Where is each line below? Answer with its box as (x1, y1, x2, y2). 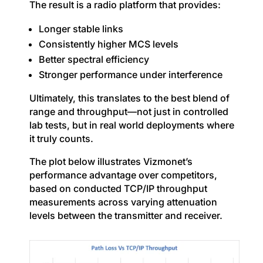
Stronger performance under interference (38, 68, 222, 80)
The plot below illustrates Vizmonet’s (29, 155, 193, 167)
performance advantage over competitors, (29, 168, 217, 181)
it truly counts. (29, 132, 93, 144)
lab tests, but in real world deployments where (29, 119, 234, 131)
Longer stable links (38, 22, 123, 35)
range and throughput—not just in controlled (29, 105, 228, 117)
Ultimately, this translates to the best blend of (29, 92, 230, 104)
